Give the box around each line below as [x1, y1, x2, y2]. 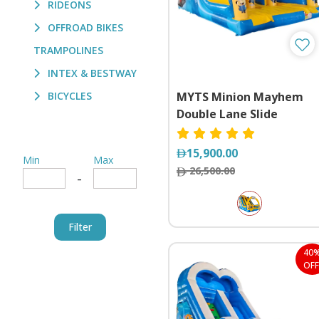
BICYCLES [45, 89, 92, 103]
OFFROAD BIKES [45, 21, 123, 34]
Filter [68, 220, 92, 234]
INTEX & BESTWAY [45, 66, 137, 80]
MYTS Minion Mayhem [177, 89, 303, 105]
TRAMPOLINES [33, 43, 103, 57]
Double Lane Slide [177, 106, 278, 122]
